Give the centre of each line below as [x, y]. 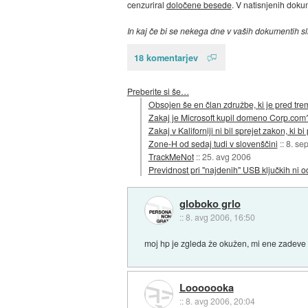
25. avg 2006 [226, 156]
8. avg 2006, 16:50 [220, 217]
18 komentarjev [166, 58]
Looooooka [206, 288]
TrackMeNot [171, 156]
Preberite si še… [158, 91]
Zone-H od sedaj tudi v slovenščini [213, 143]
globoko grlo [210, 203]
